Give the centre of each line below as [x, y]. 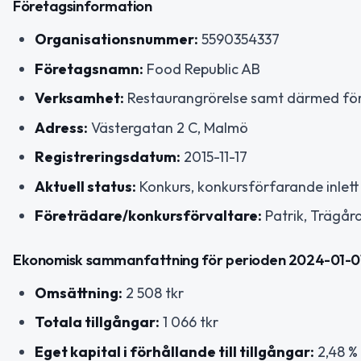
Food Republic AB [202, 68]
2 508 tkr [153, 293]
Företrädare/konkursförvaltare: [148, 216]
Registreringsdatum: [108, 157]
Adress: [61, 127]
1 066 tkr [189, 322]
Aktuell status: [85, 186]
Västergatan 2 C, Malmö [168, 127]
